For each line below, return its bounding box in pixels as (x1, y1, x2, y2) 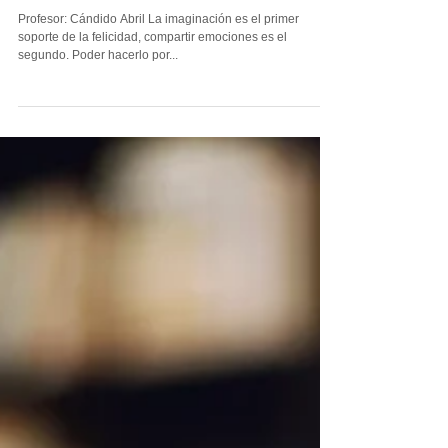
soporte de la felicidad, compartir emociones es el (18, 290, 287, 304)
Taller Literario (18, 227, 190, 257)
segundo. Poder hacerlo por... (108, 308, 178, 322)
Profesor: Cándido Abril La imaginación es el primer (18, 272, 299, 286)
